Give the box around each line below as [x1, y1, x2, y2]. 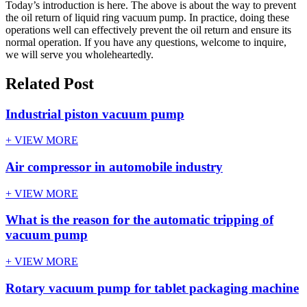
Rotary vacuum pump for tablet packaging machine [5, 280, 299, 295]
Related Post [5, 74, 94, 93]
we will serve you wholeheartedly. [5, 48, 153, 60]
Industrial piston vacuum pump [5, 106, 184, 121]
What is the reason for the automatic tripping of [5, 212, 273, 228]
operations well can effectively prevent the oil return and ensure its [5, 23, 291, 36]
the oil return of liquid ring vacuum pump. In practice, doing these [5, 11, 289, 23]
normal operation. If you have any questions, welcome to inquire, [5, 36, 286, 48]
